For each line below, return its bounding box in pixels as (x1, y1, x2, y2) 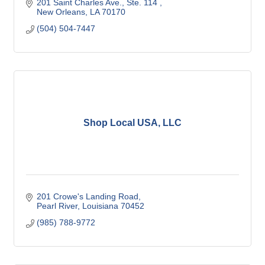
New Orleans (36, 7, 85, 17)
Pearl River (36, 201, 77, 211)
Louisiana (82, 201, 118, 211)
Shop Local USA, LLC (83, 118, 182, 128)
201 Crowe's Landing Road (36, 192, 138, 201)
